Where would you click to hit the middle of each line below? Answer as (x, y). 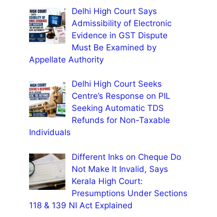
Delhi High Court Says (114, 11)
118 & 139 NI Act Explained (81, 205)
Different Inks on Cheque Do (126, 157)
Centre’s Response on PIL (121, 96)
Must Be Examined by (114, 47)
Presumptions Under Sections (129, 193)
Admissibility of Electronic (121, 23)
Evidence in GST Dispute (119, 35)
